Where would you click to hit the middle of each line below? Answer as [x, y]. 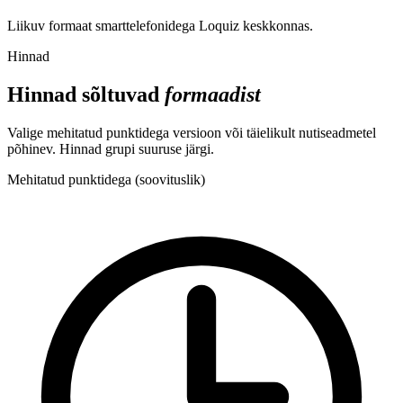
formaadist [213, 95]
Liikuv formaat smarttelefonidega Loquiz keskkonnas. [160, 26]
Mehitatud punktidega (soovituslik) [106, 180]
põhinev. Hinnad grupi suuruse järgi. [111, 149]
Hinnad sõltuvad [86, 95]
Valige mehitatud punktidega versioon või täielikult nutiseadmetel [192, 133]
